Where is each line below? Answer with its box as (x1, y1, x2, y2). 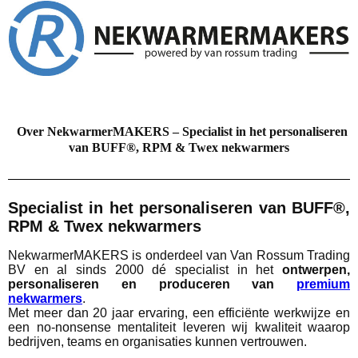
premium (296, 277, 350, 292)
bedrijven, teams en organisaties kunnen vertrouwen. (8, 335, 307, 349)
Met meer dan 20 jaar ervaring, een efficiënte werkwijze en (8, 306, 350, 320)
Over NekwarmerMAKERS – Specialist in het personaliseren (16, 124, 348, 138)
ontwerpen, (282, 263, 350, 277)
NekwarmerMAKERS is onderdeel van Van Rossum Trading (8, 249, 350, 263)
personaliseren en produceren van (8, 277, 296, 292)
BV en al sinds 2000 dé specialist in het (8, 263, 282, 277)
